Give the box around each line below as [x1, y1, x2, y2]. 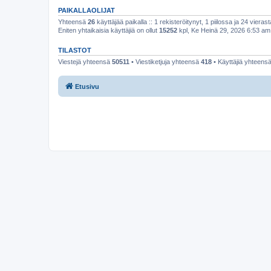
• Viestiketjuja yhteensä [129, 57, 201, 65]
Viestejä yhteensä [58, 57, 112, 65]
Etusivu [75, 83, 99, 90]
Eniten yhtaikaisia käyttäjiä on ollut [58, 26, 159, 34]
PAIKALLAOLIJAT [58, 6, 115, 14]
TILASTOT [58, 46, 91, 54]
